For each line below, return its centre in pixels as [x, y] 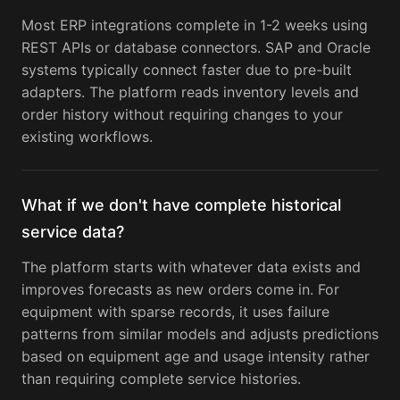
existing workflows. [87, 137]
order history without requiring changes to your [182, 115]
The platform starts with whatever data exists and [191, 267]
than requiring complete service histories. [161, 379]
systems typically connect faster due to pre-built [187, 70]
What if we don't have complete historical [181, 205]
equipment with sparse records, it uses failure [175, 312]
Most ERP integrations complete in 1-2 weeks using [195, 25]
